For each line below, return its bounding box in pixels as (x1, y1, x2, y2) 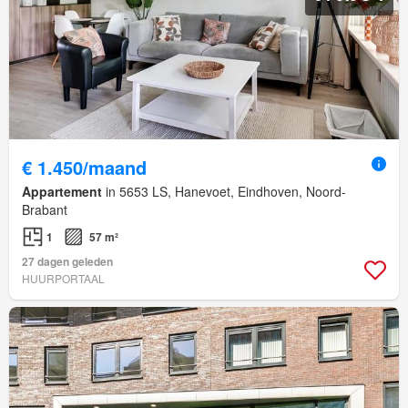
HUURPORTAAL (22, 270, 105, 286)
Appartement (22, 181, 102, 200)
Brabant (22, 199, 67, 219)
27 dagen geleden (22, 252, 113, 270)
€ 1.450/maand (22, 153, 147, 180)
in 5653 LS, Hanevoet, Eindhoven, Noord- (102, 181, 346, 200)
